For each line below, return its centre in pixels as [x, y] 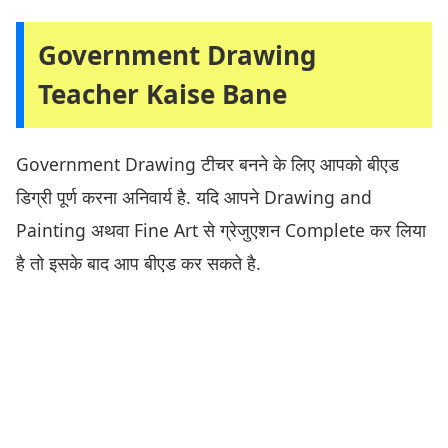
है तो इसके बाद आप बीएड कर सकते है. [138, 263]
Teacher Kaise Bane [162, 94]
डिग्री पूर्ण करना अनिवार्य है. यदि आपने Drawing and [194, 197]
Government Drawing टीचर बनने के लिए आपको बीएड [207, 164]
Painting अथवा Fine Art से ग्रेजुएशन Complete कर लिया [221, 230]
